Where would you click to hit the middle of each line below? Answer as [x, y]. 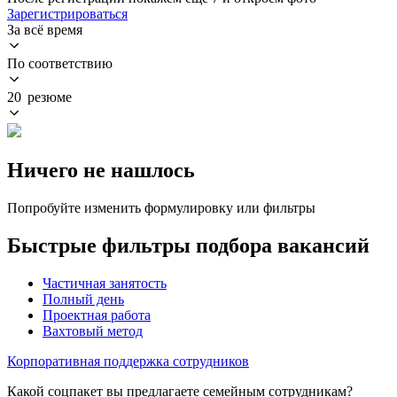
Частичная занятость [105, 283]
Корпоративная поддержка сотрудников [128, 361]
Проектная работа [97, 315]
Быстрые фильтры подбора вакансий [188, 245]
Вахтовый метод [93, 331]
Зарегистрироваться [67, 13]
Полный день [83, 299]
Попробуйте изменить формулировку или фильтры [161, 207]
